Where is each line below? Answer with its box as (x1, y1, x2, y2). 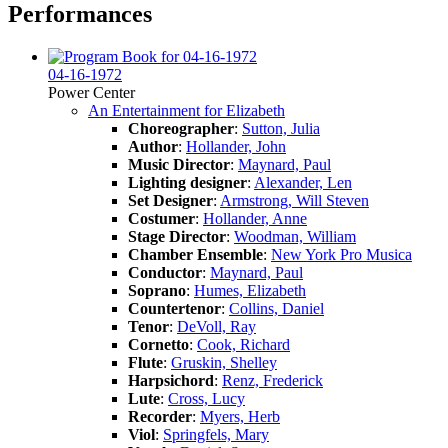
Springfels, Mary (163, 425, 269, 443)
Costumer (128, 209, 195, 227)
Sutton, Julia (242, 119, 320, 137)
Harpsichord (128, 371, 214, 389)
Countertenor (128, 299, 221, 317)
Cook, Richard (197, 335, 290, 353)
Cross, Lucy (168, 389, 245, 407)
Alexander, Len (254, 173, 352, 191)
